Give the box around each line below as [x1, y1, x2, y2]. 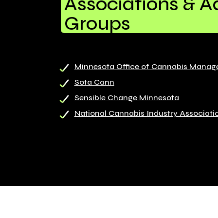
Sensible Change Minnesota [74, 93, 179, 103]
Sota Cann [74, 77, 114, 87]
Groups [64, 12, 130, 36]
